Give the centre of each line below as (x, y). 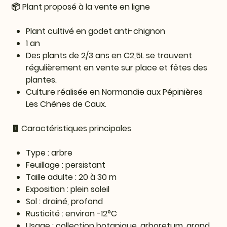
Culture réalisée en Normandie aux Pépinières (115, 92)
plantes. (42, 80)
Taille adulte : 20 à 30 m (71, 177)
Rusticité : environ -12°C (72, 214)
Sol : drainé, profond (65, 202)
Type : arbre (49, 153)
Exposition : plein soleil (68, 190)
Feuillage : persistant (66, 165)
